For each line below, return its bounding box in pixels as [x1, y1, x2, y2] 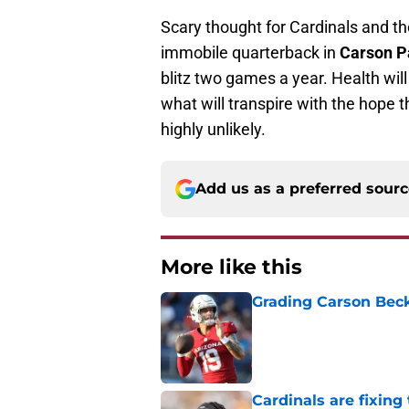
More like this [161, 255, 302, 280]
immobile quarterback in [161, 43, 336, 63]
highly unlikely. [161, 120, 266, 140]
